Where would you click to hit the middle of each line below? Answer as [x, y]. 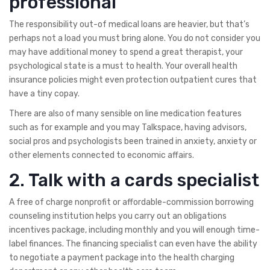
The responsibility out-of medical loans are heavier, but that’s [129, 24]
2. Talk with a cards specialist [134, 180]
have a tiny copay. [44, 93]
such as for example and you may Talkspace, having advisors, [128, 127]
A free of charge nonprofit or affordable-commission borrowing [131, 202]
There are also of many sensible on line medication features [125, 113]
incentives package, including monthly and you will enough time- [134, 230]
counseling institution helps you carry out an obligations [118, 216]
